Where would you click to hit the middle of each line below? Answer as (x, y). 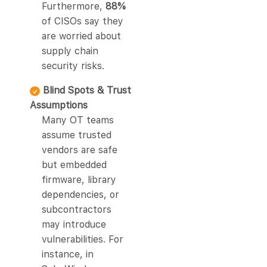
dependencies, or (80, 195)
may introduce (74, 225)
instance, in (68, 254)
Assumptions (59, 105)
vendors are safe (80, 150)
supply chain (70, 51)
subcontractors (77, 210)
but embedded (74, 165)
